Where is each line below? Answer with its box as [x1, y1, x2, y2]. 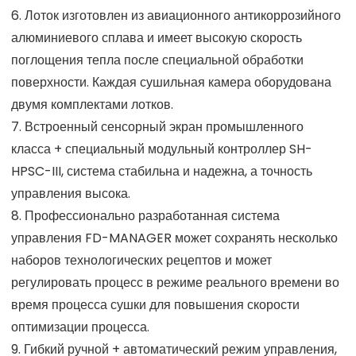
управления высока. [11, 184, 130, 203]
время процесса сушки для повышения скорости [11, 295, 300, 314]
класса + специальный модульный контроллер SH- [11, 139, 312, 158]
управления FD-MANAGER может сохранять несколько [11, 228, 338, 247]
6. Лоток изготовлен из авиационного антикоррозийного [11, 6, 341, 25]
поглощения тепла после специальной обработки [11, 50, 304, 69]
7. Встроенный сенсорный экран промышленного [11, 117, 304, 136]
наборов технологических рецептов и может [11, 250, 272, 269]
